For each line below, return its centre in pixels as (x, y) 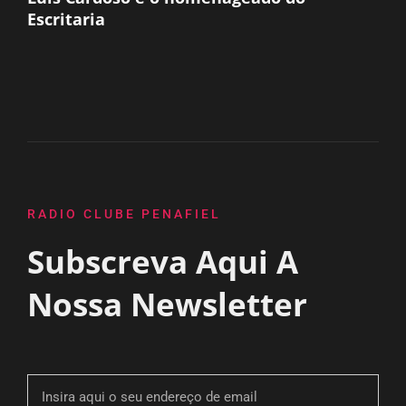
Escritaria (66, 19)
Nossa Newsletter (167, 304)
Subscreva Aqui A (162, 261)
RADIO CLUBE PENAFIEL (124, 214)
